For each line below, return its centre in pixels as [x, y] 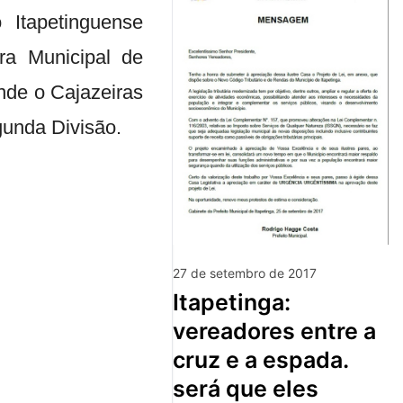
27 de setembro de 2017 [245, 273]
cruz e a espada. [260, 359]
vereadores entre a [274, 331]
